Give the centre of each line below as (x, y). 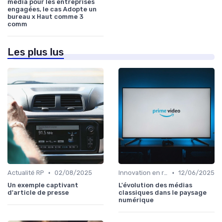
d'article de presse (38, 193)
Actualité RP (26, 173)
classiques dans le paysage (163, 193)
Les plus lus (36, 52)
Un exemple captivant (43, 185)
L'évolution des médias (155, 185)
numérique (136, 200)
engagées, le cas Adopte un (52, 9)
